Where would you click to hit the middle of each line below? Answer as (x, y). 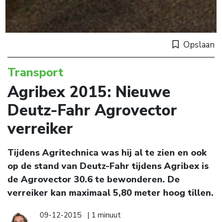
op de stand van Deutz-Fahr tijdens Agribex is (108, 166)
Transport (35, 73)
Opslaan (199, 45)
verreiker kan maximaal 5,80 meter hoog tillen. (111, 193)
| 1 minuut (104, 215)
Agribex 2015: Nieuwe (89, 92)
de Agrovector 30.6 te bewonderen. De (94, 180)
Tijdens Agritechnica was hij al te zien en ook (107, 153)
